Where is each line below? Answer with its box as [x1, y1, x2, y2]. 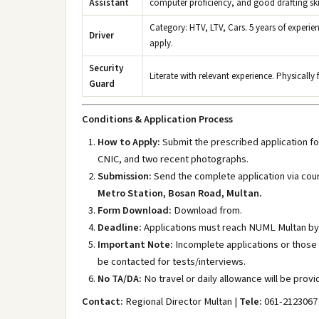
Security [89, 62, 123, 75]
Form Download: [98, 203, 172, 218]
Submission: [98, 169, 152, 184]
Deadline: [98, 220, 142, 235]
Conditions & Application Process [82, 112, 233, 127]
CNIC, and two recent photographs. [98, 152, 249, 167]
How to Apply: [98, 135, 160, 150]
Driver [89, 29, 114, 42]
